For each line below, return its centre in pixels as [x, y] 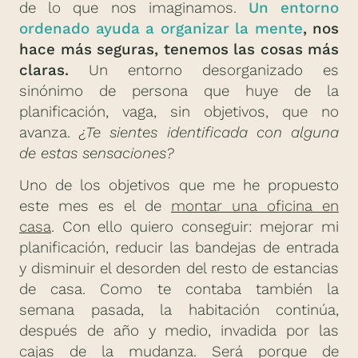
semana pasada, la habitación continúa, [179, 310]
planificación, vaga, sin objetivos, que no [179, 111]
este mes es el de [95, 207]
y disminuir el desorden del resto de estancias [179, 269]
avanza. [50, 132]
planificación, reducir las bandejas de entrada [179, 248]
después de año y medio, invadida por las [179, 331]
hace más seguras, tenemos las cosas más [179, 49]
